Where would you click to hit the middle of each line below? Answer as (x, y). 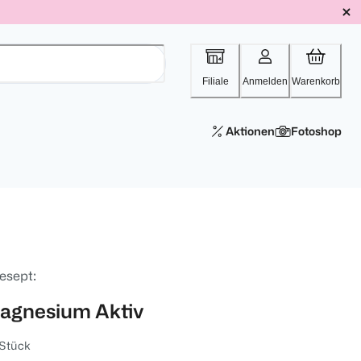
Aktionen (250, 131)
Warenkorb (316, 81)
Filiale (215, 81)
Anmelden (265, 81)
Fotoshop (316, 131)
